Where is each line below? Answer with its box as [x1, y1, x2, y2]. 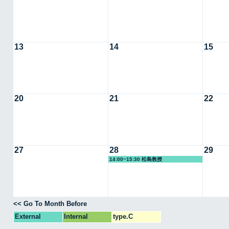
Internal [64, 212, 88, 220]
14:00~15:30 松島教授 [109, 156, 162, 162]
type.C [113, 212, 133, 220]
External [15, 212, 41, 220]
